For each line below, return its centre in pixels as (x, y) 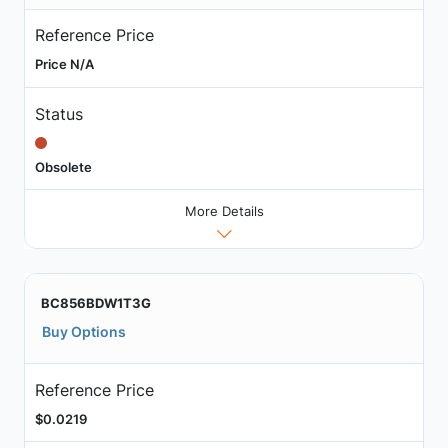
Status (58, 113)
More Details (224, 211)
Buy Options (84, 332)
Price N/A (64, 64)
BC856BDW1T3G (96, 303)
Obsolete (63, 166)
